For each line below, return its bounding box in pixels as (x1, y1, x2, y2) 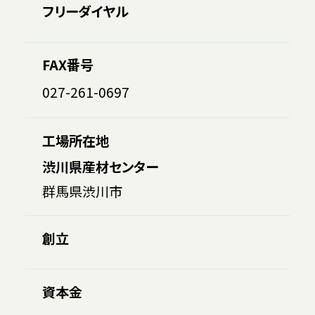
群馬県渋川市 (41, 181, 122, 201)
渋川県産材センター (41, 156, 158, 176)
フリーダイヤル (41, 1, 129, 22)
